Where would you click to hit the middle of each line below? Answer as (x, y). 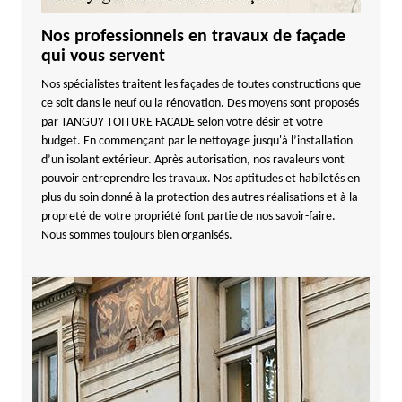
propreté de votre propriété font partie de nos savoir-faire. (188, 217)
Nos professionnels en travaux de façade (193, 37)
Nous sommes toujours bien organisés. (136, 236)
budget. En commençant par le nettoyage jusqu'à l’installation (197, 141)
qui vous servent (103, 57)
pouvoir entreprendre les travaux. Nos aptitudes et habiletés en (200, 179)
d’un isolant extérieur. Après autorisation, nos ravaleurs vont (192, 160)
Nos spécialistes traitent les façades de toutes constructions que (201, 85)
